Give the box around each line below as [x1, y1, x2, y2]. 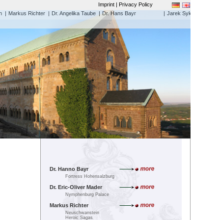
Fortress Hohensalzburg [65, 174, 114, 179]
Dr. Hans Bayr [102, 10, 136, 16]
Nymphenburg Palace [65, 192, 109, 197]
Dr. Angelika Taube [52, 10, 96, 16]
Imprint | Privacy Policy [98, 1, 153, 7]
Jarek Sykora [167, 10, 199, 16]
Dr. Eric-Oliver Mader [50, 184, 102, 190]
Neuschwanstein [65, 210, 99, 215]
